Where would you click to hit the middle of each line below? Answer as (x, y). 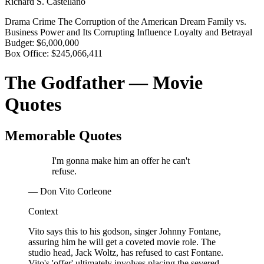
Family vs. (227, 22)
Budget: (19, 43)
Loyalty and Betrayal (213, 32)
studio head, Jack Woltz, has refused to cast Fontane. (126, 252)
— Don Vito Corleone (70, 191)
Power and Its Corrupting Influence (107, 32)
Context (43, 211)
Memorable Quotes (63, 136)
